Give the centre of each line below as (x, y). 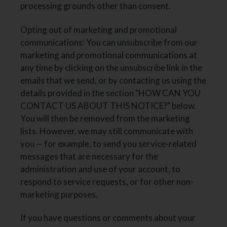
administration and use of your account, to (101, 169)
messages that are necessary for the (89, 156)
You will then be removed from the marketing (105, 118)
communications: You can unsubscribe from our (109, 42)
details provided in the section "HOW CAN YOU (111, 93)
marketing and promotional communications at (109, 55)
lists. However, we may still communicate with (107, 131)
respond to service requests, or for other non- (107, 181)
